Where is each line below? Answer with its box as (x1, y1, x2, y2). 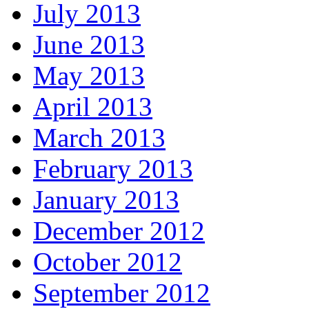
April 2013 (33, 91, 152, 121)
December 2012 (33, 215, 205, 246)
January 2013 (33, 184, 179, 215)
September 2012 (33, 277, 210, 308)
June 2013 (33, 29, 145, 59)
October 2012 (33, 246, 182, 277)
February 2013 (33, 153, 193, 183)
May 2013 (33, 60, 145, 90)
